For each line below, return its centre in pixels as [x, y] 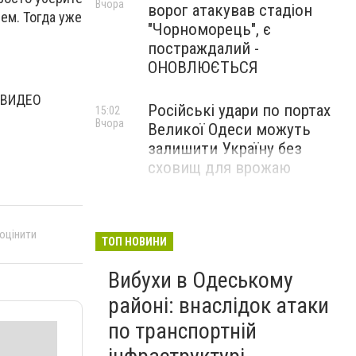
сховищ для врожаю [219, 168]
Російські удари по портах [239, 110]
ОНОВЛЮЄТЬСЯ [203, 68]
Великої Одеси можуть [229, 130]
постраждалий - [203, 48]
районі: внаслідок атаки [219, 306]
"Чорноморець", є [209, 29]
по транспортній [182, 331]
